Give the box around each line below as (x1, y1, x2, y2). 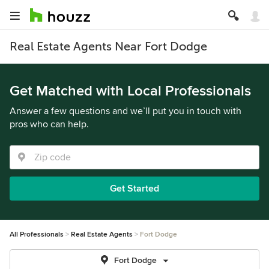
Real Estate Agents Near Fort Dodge (10, 40, 207, 53)
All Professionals (10, 230, 64, 239)
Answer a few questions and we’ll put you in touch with (10, 105, 241, 117)
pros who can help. (10, 118, 89, 130)
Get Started (110, 183, 159, 195)
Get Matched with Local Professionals (10, 82, 251, 100)
